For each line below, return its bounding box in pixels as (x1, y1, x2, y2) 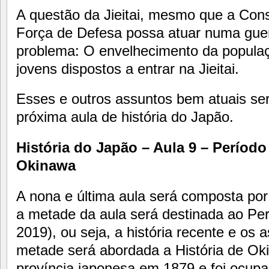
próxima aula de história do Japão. (16, 109, 234, 125)
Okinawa (16, 157, 76, 174)
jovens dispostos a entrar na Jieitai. (16, 60, 239, 77)
